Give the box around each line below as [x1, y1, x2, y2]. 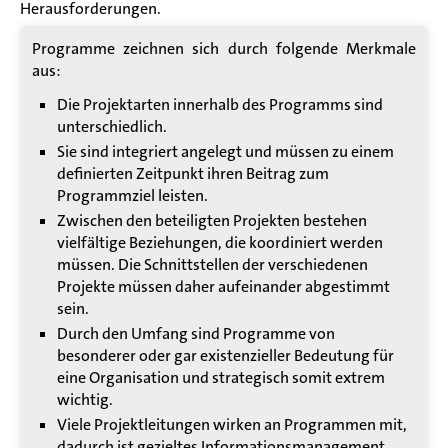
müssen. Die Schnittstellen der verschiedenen [57, 253, 368, 275]
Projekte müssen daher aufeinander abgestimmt [57, 275, 390, 297]
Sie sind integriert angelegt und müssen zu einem [57, 140, 394, 162]
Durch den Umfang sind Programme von [57, 322, 335, 344]
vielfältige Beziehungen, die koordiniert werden [57, 231, 383, 253]
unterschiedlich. [57, 115, 167, 137]
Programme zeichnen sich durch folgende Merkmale [32, 37, 416, 59]
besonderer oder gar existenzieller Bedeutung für [57, 344, 394, 366]
